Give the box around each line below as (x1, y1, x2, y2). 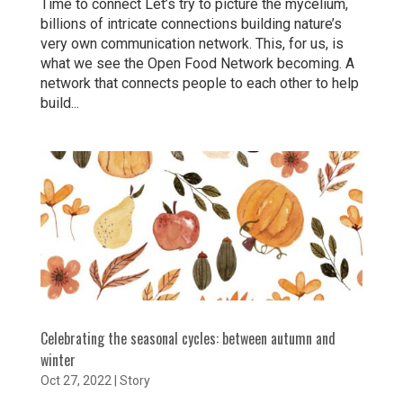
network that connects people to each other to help (40, 75, 359, 93)
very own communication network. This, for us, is (40, 35, 344, 53)
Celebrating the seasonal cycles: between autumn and (40, 327, 336, 349)
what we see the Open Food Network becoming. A (40, 55, 354, 73)
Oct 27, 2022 (40, 372, 112, 388)
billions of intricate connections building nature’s (40, 15, 342, 33)
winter (40, 348, 76, 371)
